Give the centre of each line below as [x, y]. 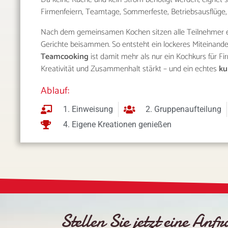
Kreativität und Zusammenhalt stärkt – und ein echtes [130, 69]
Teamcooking [65, 57]
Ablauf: [55, 91]
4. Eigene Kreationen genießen [117, 124]
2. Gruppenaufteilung [183, 109]
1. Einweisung [88, 109]
